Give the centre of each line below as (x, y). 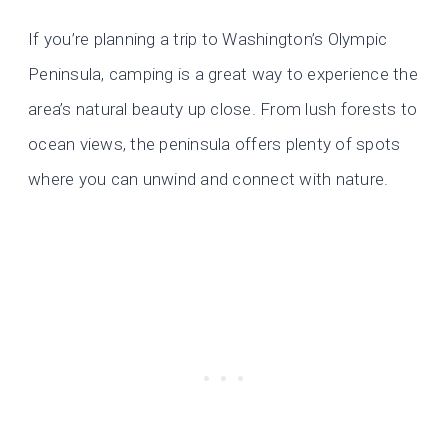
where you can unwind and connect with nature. (208, 179)
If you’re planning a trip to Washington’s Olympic (208, 39)
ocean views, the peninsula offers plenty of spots (214, 144)
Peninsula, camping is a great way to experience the (223, 74)
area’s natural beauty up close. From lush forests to (223, 109)
